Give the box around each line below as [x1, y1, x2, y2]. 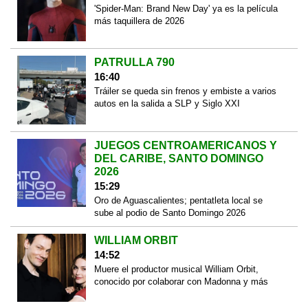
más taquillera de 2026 [93, 15, 184, 26]
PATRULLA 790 [93, 56, 175, 69]
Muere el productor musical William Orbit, [93, 263, 258, 274]
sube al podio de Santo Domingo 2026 [93, 207, 245, 218]
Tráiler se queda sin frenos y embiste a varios [93, 86, 276, 97]
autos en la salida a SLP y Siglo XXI [93, 98, 240, 109]
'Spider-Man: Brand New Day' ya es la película [93, 3, 278, 14]
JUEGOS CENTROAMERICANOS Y [93, 139, 277, 151]
